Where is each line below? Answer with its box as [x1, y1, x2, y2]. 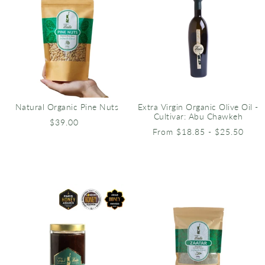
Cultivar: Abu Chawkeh [153, 111, 243, 121]
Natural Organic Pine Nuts [15, 102, 119, 112]
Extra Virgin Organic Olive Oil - [137, 102, 258, 112]
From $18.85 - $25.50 [152, 127, 244, 137]
